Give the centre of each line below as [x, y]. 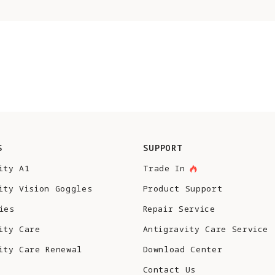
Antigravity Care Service [206, 229]
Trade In [164, 168]
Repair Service [179, 209]
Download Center [183, 249]
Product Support [183, 188]
